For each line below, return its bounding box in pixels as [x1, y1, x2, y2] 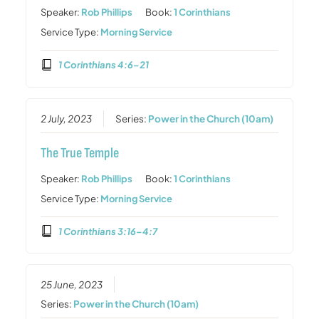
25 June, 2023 [41, 278, 103, 291]
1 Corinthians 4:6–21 [58, 58, 149, 70]
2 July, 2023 [41, 112, 93, 125]
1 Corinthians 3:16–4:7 [58, 225, 157, 237]
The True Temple [41, 144, 120, 162]
